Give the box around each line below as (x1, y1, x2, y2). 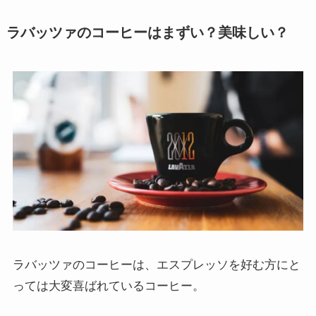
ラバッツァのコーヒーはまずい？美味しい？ (6, 24, 288, 40)
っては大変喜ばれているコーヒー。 (12, 279, 205, 293)
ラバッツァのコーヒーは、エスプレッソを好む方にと (12, 258, 300, 272)
